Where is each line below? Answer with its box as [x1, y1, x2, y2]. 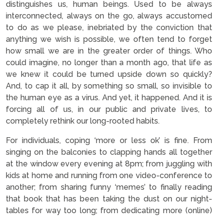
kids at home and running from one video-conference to [6, 170, 212, 180]
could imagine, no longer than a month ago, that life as [6, 57, 212, 67]
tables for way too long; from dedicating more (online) [6, 205, 212, 215]
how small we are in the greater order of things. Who [6, 46, 212, 55]
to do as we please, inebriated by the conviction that [6, 22, 212, 32]
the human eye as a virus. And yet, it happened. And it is [6, 92, 212, 102]
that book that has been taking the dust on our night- [6, 194, 212, 203]
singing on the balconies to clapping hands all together [6, 147, 212, 157]
